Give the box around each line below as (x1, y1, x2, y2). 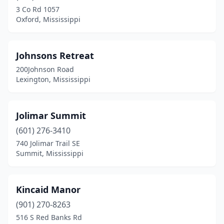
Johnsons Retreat (16, 49, 94, 61)
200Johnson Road (16, 64, 74, 74)
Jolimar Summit (16, 109, 86, 121)
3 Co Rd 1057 (16, 4, 59, 14)
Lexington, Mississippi (16, 74, 90, 84)
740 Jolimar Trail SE (16, 138, 80, 148)
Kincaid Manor (16, 183, 80, 195)
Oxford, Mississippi (16, 14, 80, 24)
